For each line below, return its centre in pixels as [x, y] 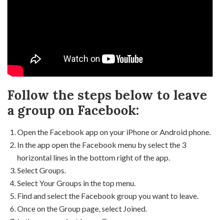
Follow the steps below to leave [107, 95]
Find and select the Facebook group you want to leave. [108, 196]
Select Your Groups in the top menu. [76, 183]
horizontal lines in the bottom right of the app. [94, 157]
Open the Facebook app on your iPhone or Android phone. [114, 132]
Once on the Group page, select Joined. [82, 208]
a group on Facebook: [73, 110]
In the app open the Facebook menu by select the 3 [102, 145]
